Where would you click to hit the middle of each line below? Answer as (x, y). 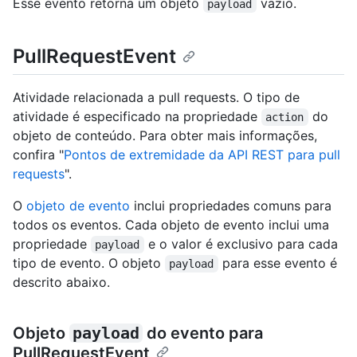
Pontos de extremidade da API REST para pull (202, 155)
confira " (38, 155)
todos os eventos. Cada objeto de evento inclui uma (171, 225)
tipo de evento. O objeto (89, 263)
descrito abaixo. (61, 282)
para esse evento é (279, 263)
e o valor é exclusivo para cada (243, 244)
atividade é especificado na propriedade (137, 117)
